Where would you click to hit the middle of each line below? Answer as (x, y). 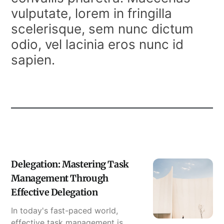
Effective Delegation (54, 192)
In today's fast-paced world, (65, 210)
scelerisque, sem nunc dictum (102, 28)
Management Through (60, 178)
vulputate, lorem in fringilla (92, 13)
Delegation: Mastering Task (70, 164)
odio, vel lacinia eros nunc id (97, 44)
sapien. (33, 59)
